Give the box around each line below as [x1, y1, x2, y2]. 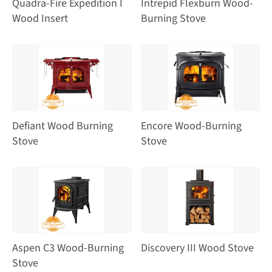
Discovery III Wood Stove [140, 240, 254, 256]
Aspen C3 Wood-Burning [12, 240, 124, 256]
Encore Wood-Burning [140, 118, 242, 134]
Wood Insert [12, 11, 68, 27]
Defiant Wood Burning [12, 118, 113, 134]
